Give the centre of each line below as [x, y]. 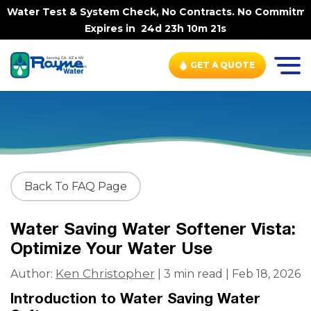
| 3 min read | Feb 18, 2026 [228, 274]
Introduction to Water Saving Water [135, 298]
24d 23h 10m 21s [184, 28]
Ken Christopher [105, 274]
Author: [33, 274]
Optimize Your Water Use [111, 248]
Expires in [113, 28]
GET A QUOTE [222, 65]
